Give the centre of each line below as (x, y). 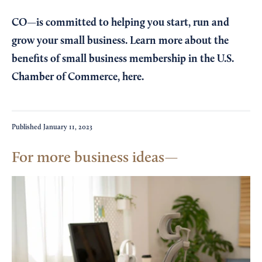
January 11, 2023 (68, 128)
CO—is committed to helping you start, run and (120, 23)
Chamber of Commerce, (67, 77)
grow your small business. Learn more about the (120, 41)
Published (27, 128)
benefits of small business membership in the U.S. (123, 59)
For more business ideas (88, 158)
